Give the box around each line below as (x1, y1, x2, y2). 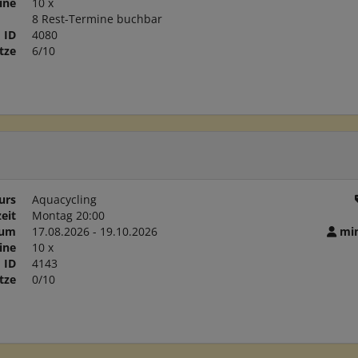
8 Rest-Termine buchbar (31, 11, 162, 26)
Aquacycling (31, 192, 97, 207)
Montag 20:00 (31, 208, 105, 223)
